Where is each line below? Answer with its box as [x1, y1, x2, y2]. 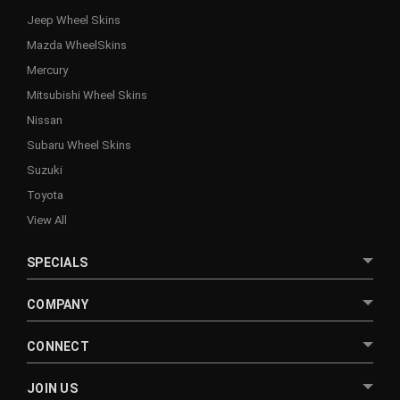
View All [27, 212, 67, 227]
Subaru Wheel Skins [27, 137, 131, 152]
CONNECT [27, 338, 89, 354]
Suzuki [27, 162, 62, 177]
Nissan [27, 112, 62, 127]
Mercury [27, 62, 68, 77]
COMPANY [27, 296, 88, 312]
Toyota [27, 187, 63, 202]
